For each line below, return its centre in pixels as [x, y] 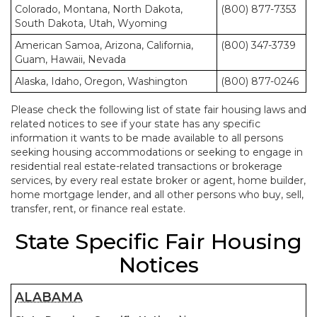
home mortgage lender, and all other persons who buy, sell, [157, 195]
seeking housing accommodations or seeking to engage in [157, 152]
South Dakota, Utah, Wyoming [91, 23]
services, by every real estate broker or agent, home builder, [158, 180]
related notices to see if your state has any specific [136, 124]
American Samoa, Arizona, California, [104, 45]
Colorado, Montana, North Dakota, [99, 9]
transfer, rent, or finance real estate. [98, 209]
